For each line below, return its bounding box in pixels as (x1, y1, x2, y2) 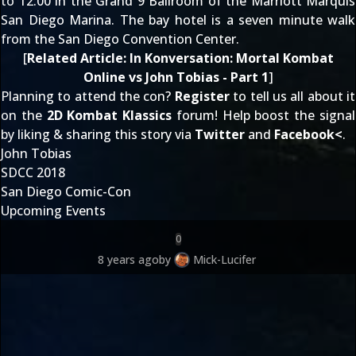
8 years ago (97, 252, 159, 267)
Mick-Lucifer (192, 252, 256, 267)
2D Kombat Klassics (46, 106, 172, 124)
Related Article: (26, 49, 130, 67)
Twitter (195, 126, 245, 143)
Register (174, 87, 230, 105)
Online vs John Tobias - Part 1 (83, 68, 269, 86)
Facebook (274, 126, 335, 143)
